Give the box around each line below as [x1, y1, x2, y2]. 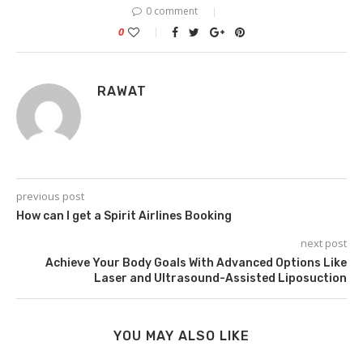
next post [301, 235, 347, 250]
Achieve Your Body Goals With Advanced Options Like [45, 255, 347, 270]
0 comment [146, 3, 198, 18]
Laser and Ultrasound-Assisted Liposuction [94, 271, 347, 285]
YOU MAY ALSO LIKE [113, 327, 250, 344]
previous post [16, 188, 84, 203]
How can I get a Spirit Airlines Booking [16, 208, 232, 223]
